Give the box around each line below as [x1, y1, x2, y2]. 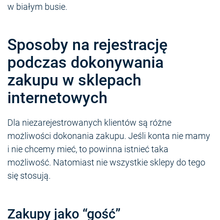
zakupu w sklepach [7, 71, 141, 89]
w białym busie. [7, 1, 67, 12]
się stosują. [7, 170, 51, 181]
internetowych [7, 88, 108, 107]
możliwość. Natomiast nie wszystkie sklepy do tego [7, 157, 205, 167]
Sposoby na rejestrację [7, 35, 167, 54]
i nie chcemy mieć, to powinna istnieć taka [7, 143, 168, 154]
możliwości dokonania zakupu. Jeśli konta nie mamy [7, 130, 210, 141]
